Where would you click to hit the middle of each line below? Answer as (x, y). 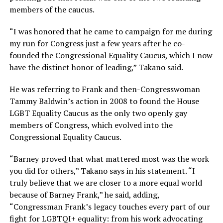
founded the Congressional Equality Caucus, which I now (111, 55)
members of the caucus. (52, 9)
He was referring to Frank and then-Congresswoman (105, 89)
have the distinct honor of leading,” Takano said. (96, 67)
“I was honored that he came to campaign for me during (111, 31)
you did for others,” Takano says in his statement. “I (102, 170)
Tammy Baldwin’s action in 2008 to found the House (104, 101)
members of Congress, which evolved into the (91, 125)
